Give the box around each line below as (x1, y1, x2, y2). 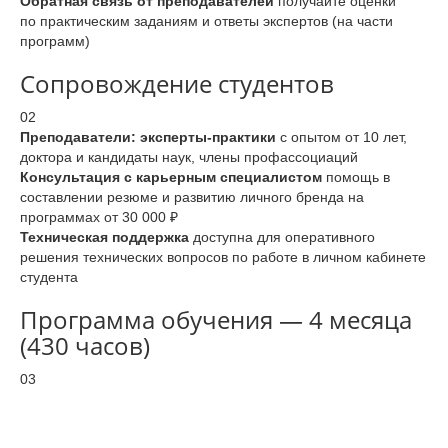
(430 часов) (20, 329, 150, 363)
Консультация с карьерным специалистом (20, 169, 322, 186)
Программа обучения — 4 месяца (20, 303, 412, 337)
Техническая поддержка (20, 229, 189, 246)
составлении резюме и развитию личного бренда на (20, 189, 364, 206)
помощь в (322, 169, 390, 186)
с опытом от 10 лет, (276, 129, 407, 146)
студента (20, 269, 78, 286)
